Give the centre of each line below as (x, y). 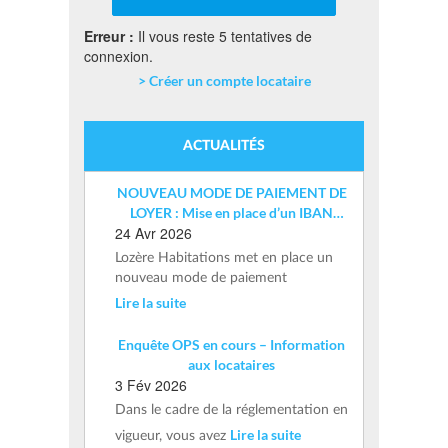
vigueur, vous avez (172, 436)
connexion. (118, 56)
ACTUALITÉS (224, 146)
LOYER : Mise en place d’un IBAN (231, 213)
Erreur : (109, 36)
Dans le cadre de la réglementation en (231, 410)
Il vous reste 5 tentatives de (223, 36)
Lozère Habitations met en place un (224, 258)
